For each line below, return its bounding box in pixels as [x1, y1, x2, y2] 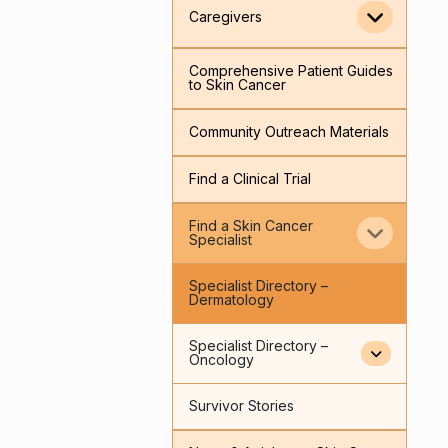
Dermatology [188, 291, 274, 309]
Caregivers [188, 8, 262, 26]
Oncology [188, 351, 254, 369]
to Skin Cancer [188, 76, 286, 94]
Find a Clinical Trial [188, 170, 311, 188]
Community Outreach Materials [188, 123, 389, 141]
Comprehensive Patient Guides [188, 62, 393, 80]
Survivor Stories [188, 397, 294, 415]
